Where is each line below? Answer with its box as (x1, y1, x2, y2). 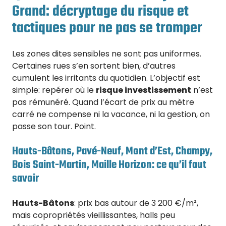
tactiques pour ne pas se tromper (12, 17, 202, 40)
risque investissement (96, 84, 191, 96)
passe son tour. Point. (12, 121, 96, 133)
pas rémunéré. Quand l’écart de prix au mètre (12, 96, 194, 108)
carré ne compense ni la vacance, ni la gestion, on (12, 108, 210, 121)
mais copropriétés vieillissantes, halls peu (12, 209, 175, 221)
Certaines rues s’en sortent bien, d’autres (12, 60, 176, 72)
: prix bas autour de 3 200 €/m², (74, 197, 198, 209)
